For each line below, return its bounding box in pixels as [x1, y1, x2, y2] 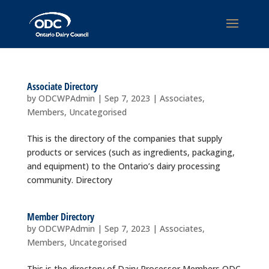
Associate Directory [26, 80, 98, 93]
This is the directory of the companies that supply [26, 133, 222, 144]
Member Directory [26, 210, 94, 223]
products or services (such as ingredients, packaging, [26, 147, 235, 158]
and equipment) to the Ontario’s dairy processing [26, 160, 220, 172]
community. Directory [26, 174, 112, 186]
